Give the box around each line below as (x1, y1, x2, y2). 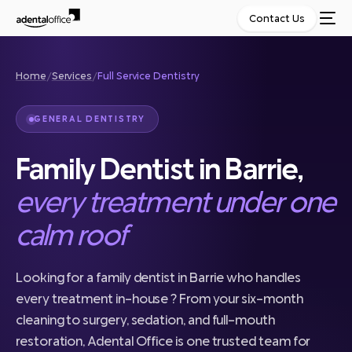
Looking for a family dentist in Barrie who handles (16, 268, 301, 286)
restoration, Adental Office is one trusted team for (16, 332, 311, 350)
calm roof (16, 216, 127, 252)
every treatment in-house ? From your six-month (16, 289, 303, 307)
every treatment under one (16, 183, 336, 219)
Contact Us (249, 12, 306, 25)
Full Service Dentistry (97, 69, 200, 82)
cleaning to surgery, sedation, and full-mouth (16, 310, 275, 328)
